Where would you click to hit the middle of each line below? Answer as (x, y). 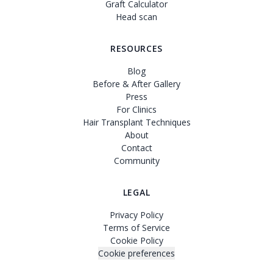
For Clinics (136, 109)
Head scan (136, 17)
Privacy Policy (136, 215)
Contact (136, 148)
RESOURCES (136, 48)
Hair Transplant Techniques (136, 122)
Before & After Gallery (136, 84)
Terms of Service (136, 228)
